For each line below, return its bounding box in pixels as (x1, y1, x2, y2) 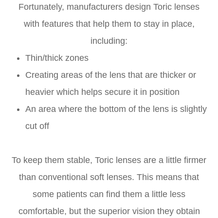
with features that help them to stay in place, (23, 19, 195, 29)
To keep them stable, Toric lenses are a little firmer (12, 155, 206, 165)
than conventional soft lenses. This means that (19, 172, 199, 182)
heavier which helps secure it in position (25, 87, 182, 97)
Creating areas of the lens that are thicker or (25, 70, 197, 80)
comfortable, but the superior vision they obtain (18, 206, 200, 217)
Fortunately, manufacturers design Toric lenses (18, 2, 200, 12)
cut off (25, 121, 52, 131)
